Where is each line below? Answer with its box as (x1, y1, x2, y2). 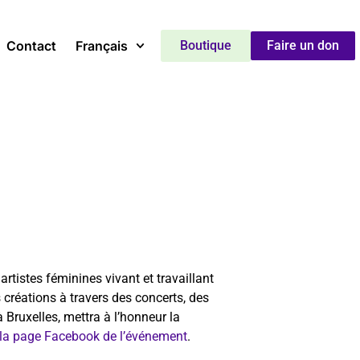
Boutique (179, 38, 231, 54)
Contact (6, 38, 56, 55)
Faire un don (266, 38, 339, 54)
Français (75, 38, 128, 55)
